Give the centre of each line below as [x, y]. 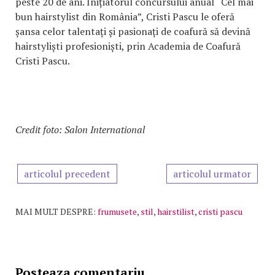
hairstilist [176, 212]
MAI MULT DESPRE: [56, 212]
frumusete [117, 212]
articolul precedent [67, 174]
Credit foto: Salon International [80, 130]
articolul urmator [212, 174]
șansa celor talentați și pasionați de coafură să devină [133, 32]
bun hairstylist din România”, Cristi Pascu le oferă [125, 17]
